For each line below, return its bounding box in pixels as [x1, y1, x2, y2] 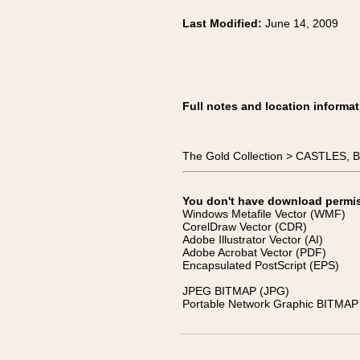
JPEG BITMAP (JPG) [182, 284, 289, 297]
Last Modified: [182, 17, 265, 30]
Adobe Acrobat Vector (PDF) [182, 246, 326, 259]
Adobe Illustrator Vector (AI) [182, 233, 323, 246]
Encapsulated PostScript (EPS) [182, 259, 339, 272]
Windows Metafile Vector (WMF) [182, 207, 346, 220]
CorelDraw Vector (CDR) [182, 220, 307, 233]
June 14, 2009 [265, 17, 338, 30]
